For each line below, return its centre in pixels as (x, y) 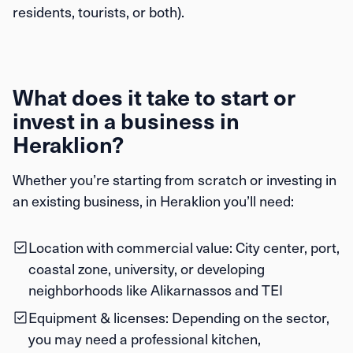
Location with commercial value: (130, 247)
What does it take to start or (154, 97)
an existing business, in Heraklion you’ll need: (153, 201)
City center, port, (286, 247)
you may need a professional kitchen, (145, 338)
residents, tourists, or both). (98, 11)
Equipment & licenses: (98, 317)
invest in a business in (126, 120)
